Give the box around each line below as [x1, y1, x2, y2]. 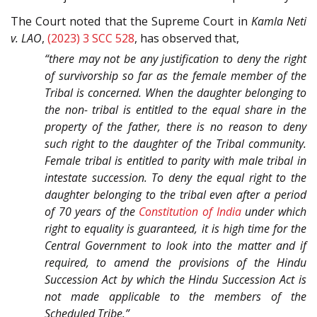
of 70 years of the [45, 204, 139, 220]
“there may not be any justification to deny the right [45, 51, 306, 67]
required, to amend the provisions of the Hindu [45, 255, 306, 271]
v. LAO [11, 30, 42, 47]
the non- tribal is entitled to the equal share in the [45, 102, 306, 118]
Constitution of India [139, 204, 241, 220]
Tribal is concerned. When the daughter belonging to [45, 85, 306, 101]
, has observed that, [134, 30, 239, 47]
